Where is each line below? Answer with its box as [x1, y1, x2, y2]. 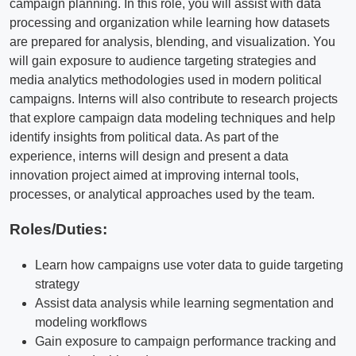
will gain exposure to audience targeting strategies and [10, 53, 316, 68]
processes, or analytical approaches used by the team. [10, 187, 315, 201]
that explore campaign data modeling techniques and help [10, 110, 335, 125]
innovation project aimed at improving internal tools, [10, 168, 299, 182]
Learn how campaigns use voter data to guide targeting [35, 258, 343, 273]
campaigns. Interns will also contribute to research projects [10, 91, 338, 106]
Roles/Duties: [10, 221, 107, 238]
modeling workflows [35, 315, 147, 330]
